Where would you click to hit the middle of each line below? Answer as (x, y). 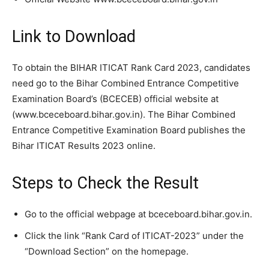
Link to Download (74, 37)
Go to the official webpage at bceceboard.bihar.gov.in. (138, 214)
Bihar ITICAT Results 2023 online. (84, 146)
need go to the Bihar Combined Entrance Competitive (125, 83)
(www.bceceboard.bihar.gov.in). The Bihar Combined (124, 115)
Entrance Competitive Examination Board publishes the (129, 130)
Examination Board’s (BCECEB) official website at (115, 99)
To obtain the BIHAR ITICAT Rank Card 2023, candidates (131, 68)
